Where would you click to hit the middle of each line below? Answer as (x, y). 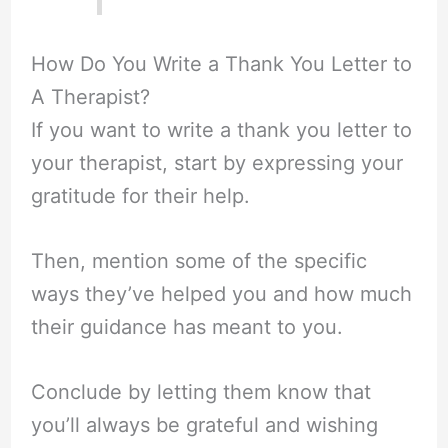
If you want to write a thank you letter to (221, 129)
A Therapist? (90, 96)
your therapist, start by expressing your (216, 162)
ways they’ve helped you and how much (221, 293)
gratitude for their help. (140, 195)
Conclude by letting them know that (200, 391)
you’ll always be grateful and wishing (204, 424)
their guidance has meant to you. (186, 326)
